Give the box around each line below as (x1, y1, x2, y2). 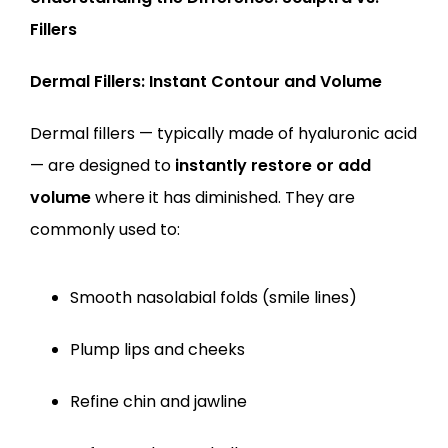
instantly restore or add (175, 154, 371, 177)
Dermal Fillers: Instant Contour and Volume (30, 70, 382, 93)
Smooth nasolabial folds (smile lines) (70, 286, 357, 309)
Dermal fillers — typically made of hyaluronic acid (30, 122, 417, 145)
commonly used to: (30, 218, 180, 241)
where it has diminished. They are (91, 186, 355, 209)
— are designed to (30, 154, 175, 177)
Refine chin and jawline (70, 390, 247, 413)
